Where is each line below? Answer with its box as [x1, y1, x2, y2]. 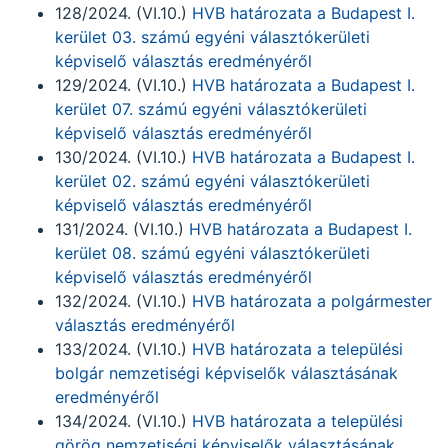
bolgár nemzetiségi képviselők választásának [55, 363, 398, 383]
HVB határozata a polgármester [187, 291, 432, 311]
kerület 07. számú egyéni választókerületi [55, 99, 367, 119]
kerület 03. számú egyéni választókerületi [55, 27, 370, 47]
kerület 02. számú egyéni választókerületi [55, 171, 370, 191]
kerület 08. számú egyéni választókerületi [55, 243, 370, 263]
